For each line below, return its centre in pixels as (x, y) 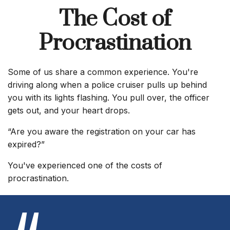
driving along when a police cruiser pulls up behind (107, 85)
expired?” (27, 144)
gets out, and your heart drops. (69, 110)
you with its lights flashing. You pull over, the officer (109, 98)
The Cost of (115, 19)
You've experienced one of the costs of (85, 165)
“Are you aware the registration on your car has (102, 131)
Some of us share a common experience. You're (103, 72)
